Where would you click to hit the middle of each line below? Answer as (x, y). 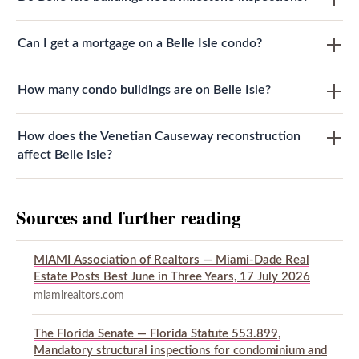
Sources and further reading (129, 218)
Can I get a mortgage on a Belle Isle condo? (140, 44)
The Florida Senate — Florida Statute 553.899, (157, 334)
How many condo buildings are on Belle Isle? (144, 90)
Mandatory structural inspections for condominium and (180, 351)
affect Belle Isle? (65, 155)
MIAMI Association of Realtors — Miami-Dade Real (171, 260)
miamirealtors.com (79, 296)
